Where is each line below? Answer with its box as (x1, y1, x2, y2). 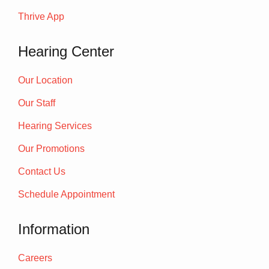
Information (18, 221, 89, 238)
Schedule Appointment (18, 189, 115, 200)
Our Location (18, 75, 73, 86)
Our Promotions (18, 144, 85, 154)
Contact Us (18, 166, 65, 177)
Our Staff (18, 98, 55, 109)
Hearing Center (18, 43, 114, 60)
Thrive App (18, 11, 64, 22)
